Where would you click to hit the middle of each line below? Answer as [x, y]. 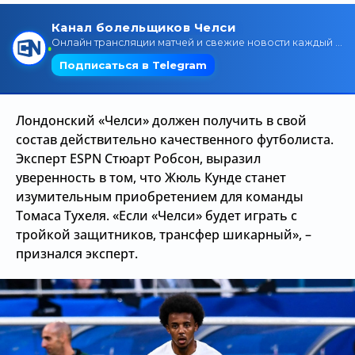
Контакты [77, 119]
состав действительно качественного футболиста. [175, 139]
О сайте [69, 90]
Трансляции [85, 28]
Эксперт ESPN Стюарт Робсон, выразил [138, 158]
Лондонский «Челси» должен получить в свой [161, 120]
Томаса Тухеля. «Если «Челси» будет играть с [157, 216]
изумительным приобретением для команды [160, 197]
